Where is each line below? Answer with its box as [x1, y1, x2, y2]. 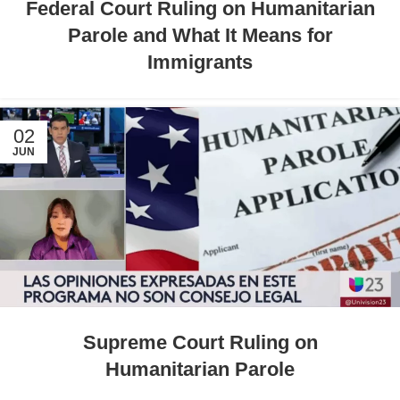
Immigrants [147, 51, 253, 74]
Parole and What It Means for [67, 24, 333, 47]
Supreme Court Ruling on [82, 331, 318, 354]
